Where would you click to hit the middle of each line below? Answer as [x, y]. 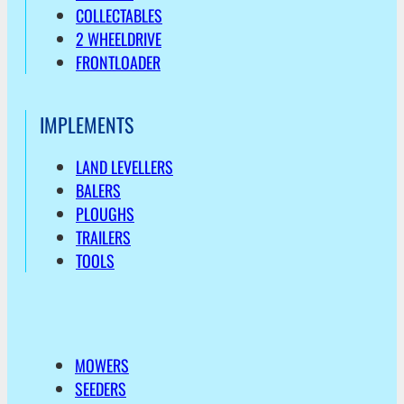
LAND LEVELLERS [124, 167]
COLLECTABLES [119, 16]
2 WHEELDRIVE [119, 39]
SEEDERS [101, 389]
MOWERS [102, 366]
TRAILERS [103, 238]
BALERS [98, 191]
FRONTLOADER [118, 63]
